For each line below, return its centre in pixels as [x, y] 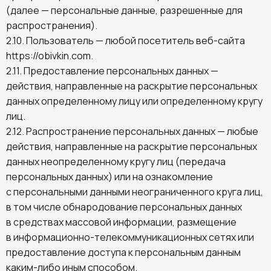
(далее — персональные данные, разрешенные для [124, 10]
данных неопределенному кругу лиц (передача [116, 162]
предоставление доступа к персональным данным [123, 252]
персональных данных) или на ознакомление [109, 177]
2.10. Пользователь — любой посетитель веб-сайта [126, 41]
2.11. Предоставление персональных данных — [112, 71]
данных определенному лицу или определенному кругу [134, 101]
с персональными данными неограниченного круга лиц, [135, 192]
